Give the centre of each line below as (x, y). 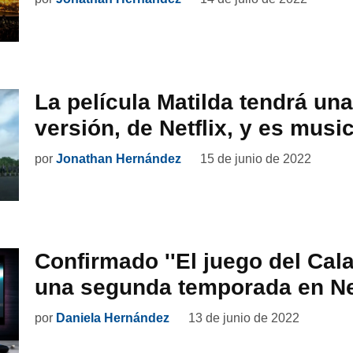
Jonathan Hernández (119, 158)
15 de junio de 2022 (256, 158)
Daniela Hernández (113, 318)
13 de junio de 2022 (244, 318)
